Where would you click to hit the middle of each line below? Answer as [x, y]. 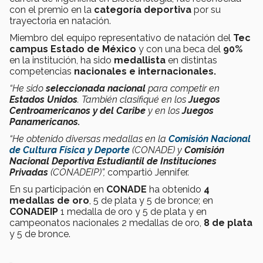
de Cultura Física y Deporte [70, 150]
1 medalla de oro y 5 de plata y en [132, 212]
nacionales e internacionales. [145, 72]
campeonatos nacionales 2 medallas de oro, [107, 223]
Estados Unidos [43, 100]
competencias [42, 72]
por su [206, 10]
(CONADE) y [158, 150]
